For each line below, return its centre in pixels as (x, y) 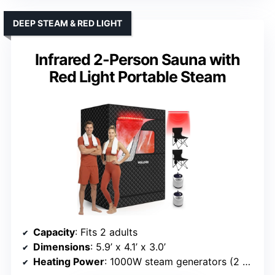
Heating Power (69, 262)
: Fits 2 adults (106, 232)
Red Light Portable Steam (137, 77)
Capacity (54, 232)
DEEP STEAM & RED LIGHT (68, 23)
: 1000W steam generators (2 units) (173, 262)
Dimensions (62, 247)
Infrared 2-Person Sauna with (137, 60)
